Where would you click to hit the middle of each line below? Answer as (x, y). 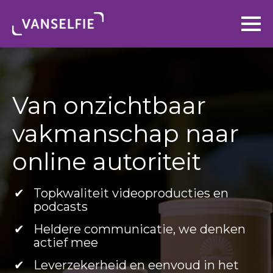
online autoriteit (107, 161)
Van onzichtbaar (109, 105)
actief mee (66, 243)
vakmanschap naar (126, 133)
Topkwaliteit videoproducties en (131, 193)
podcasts (61, 207)
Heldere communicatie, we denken (140, 229)
